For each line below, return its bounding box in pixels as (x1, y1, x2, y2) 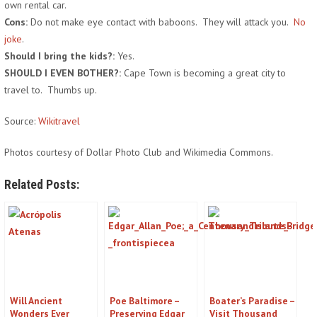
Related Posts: (4, 178, 79, 192)
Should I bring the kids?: (4, 50, 115, 62)
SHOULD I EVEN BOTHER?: (4, 67, 121, 79)
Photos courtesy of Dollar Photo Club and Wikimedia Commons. (4, 146, 273, 158)
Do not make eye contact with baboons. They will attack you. (28, 16, 294, 28)
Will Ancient (10, 294, 62, 307)
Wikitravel (38, 115, 80, 127)
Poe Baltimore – (110, 294, 179, 307)
